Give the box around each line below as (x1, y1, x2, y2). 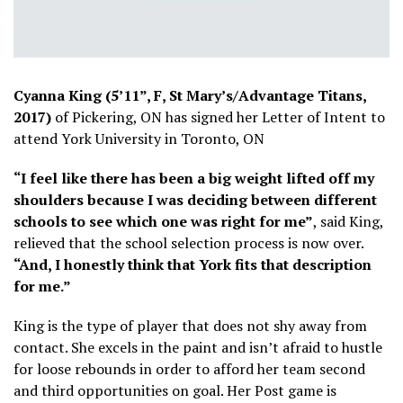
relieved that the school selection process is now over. (13, 233, 363, 254)
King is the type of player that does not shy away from (13, 316, 367, 336)
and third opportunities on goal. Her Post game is (13, 381, 336, 401)
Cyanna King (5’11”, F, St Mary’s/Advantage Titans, (13, 85, 366, 106)
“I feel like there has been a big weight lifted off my (13, 168, 374, 189)
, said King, (313, 211, 383, 232)
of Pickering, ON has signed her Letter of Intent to (51, 107, 385, 128)
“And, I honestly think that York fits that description (13, 255, 372, 275)
